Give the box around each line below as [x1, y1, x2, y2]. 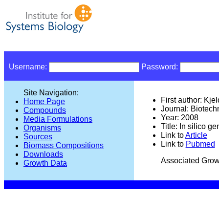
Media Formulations [23, 115, 92, 123]
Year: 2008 [160, 113, 198, 122]
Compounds [23, 106, 66, 114]
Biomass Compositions [23, 141, 104, 150]
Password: [139, 63, 180, 71]
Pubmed [185, 140, 215, 148]
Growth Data [23, 159, 67, 167]
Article [185, 131, 207, 139]
